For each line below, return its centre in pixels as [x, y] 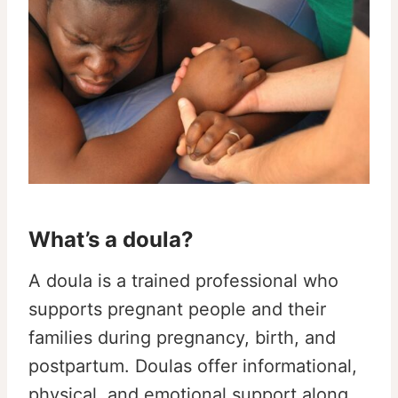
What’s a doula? [111, 240]
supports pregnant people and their [177, 310]
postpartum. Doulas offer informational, [193, 366]
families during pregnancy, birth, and [182, 338]
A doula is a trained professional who [183, 281]
